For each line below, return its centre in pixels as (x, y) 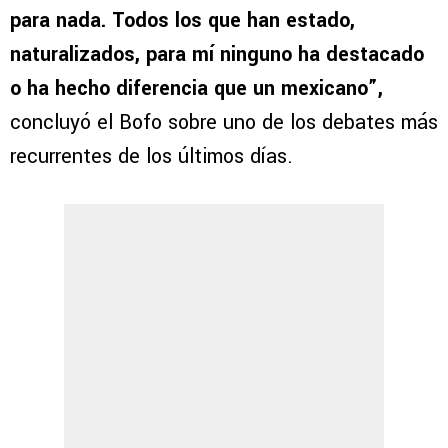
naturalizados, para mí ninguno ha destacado (217, 54)
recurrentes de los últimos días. (151, 156)
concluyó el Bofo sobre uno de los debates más (224, 122)
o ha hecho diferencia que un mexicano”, (196, 88)
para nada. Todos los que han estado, (182, 20)
